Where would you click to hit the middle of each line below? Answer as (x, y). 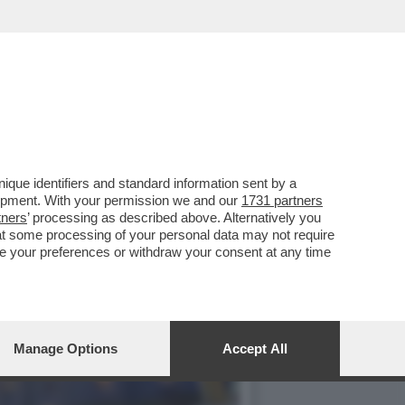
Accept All (255, 348)
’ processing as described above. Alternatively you (174, 217)
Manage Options (66, 348)
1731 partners (282, 200)
